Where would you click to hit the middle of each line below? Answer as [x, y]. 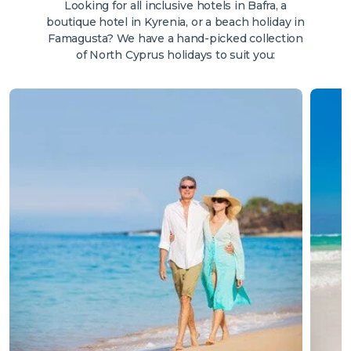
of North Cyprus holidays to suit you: [175, 54]
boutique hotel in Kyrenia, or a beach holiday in [175, 22]
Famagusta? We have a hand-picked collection [175, 38]
